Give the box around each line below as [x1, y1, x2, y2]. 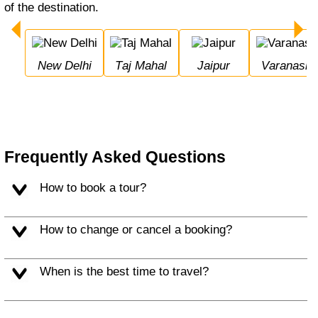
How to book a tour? [48, 180, 146, 194]
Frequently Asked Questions [4, 147, 226, 166]
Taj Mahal [122, 59, 168, 73]
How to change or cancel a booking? [48, 223, 232, 237]
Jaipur [204, 59, 231, 73]
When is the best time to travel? [50, 265, 209, 279]
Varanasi [269, 59, 309, 73]
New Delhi [45, 59, 92, 73]
